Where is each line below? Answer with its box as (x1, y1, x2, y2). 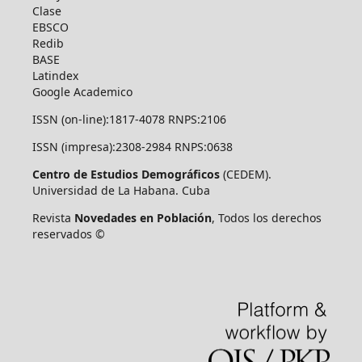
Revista (32, 209, 74, 225)
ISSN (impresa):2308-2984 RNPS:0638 (32, 138, 233, 154)
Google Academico (32, 83, 133, 99)
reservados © (32, 225, 105, 242)
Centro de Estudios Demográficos (32, 166, 220, 182)
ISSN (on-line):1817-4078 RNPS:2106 (32, 111, 226, 127)
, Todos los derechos (211, 209, 322, 225)
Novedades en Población (74, 209, 212, 225)
